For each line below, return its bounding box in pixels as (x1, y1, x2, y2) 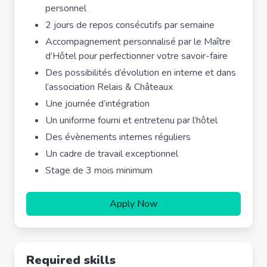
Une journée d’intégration (45, 97, 150, 110)
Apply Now (110, 197, 157, 210)
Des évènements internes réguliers (45, 131, 191, 144)
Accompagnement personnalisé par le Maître (45, 35, 231, 48)
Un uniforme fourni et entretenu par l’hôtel (45, 114, 218, 127)
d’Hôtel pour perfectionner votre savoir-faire (45, 49, 228, 63)
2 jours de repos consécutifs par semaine (45, 18, 215, 32)
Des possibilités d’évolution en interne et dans (45, 66, 236, 79)
